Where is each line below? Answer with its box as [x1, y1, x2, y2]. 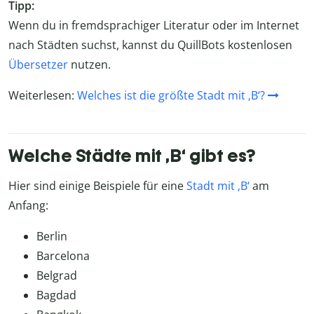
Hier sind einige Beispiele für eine [8, 177, 186, 193]
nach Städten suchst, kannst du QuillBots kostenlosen [8, 36, 292, 53]
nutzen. [68, 56, 111, 72]
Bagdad [36, 287, 76, 303]
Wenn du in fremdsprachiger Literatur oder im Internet [8, 17, 299, 33]
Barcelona [36, 247, 90, 264]
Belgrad [36, 267, 77, 283]
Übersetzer [8, 56, 68, 72]
